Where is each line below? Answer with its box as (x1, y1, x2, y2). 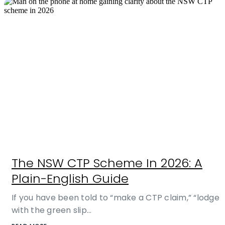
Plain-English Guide (12, 170, 129, 187)
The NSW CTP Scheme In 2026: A (12, 155, 202, 172)
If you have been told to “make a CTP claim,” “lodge (12, 192, 219, 204)
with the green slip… (12, 204, 91, 216)
